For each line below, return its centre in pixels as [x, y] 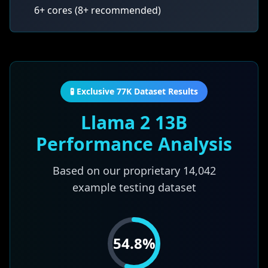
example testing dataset [134, 187]
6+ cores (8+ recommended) [98, 10]
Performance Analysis [134, 144]
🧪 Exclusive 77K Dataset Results [134, 91]
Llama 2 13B [134, 122]
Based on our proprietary [118, 170]
